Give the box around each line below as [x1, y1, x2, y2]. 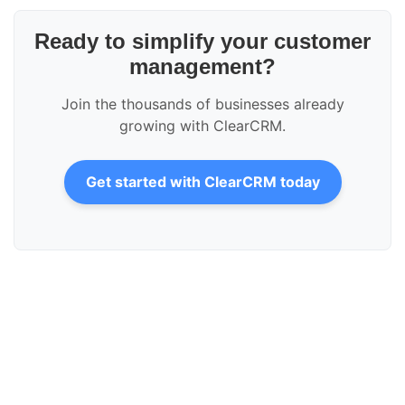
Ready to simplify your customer [34, 29, 371, 54]
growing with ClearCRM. [119, 117, 286, 136]
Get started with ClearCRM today [85, 173, 320, 192]
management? [129, 54, 276, 80]
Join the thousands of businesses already [61, 95, 344, 114]
